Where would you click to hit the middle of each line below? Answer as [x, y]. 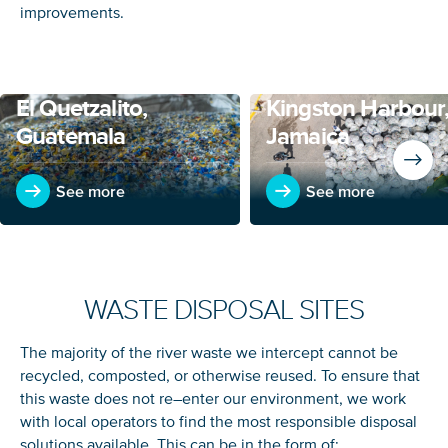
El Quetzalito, [82, 108]
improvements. [74, 12]
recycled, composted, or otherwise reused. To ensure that [220, 375]
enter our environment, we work [294, 398]
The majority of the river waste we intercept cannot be [209, 352]
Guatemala [71, 136]
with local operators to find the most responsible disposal [218, 421]
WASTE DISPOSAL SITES [224, 311]
